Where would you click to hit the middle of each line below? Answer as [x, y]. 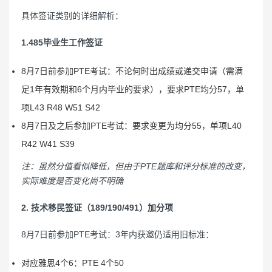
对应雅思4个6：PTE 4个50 [73, 263]
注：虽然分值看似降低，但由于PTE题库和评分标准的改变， [136, 166]
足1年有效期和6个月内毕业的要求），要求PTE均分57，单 [133, 89]
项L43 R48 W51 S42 [61, 107]
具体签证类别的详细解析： [72, 16]
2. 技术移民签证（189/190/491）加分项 [97, 208]
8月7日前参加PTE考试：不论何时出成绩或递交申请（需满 [132, 71]
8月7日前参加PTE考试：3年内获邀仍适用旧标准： [117, 234]
